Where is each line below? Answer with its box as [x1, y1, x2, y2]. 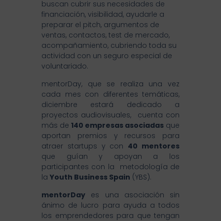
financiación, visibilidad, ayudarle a [41, 9, 164, 20]
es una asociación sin [85, 190, 180, 200]
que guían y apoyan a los [41, 151, 180, 162]
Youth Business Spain [50, 172, 130, 183]
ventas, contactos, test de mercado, [41, 30, 170, 40]
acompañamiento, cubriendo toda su [41, 40, 177, 51]
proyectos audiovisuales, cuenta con [41, 110, 180, 120]
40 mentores [128, 141, 180, 151]
